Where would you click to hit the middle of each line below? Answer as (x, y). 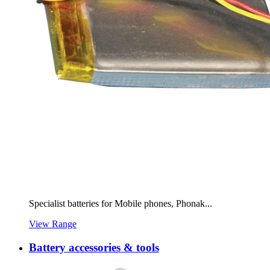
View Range (53, 224)
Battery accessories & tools (94, 247)
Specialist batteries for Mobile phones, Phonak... (121, 204)
